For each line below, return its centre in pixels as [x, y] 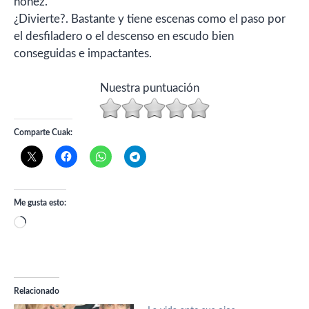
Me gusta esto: [40, 203]
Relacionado [37, 291]
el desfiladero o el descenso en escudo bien [124, 36]
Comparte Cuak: [43, 132]
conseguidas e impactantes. [83, 53]
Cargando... [54, 224]
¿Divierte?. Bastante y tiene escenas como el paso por [150, 19]
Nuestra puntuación [149, 88]
